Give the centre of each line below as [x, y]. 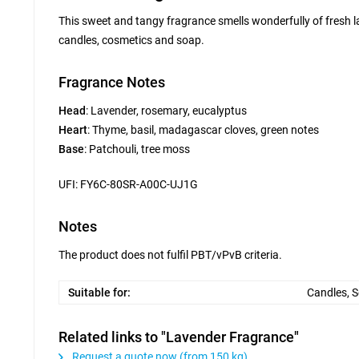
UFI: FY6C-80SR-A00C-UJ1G [128, 184]
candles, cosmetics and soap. [131, 40]
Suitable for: [99, 292]
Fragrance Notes [112, 82]
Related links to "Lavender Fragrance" [179, 337]
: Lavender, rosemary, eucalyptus [166, 111]
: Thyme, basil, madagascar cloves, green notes [203, 130]
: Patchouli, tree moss [137, 149]
